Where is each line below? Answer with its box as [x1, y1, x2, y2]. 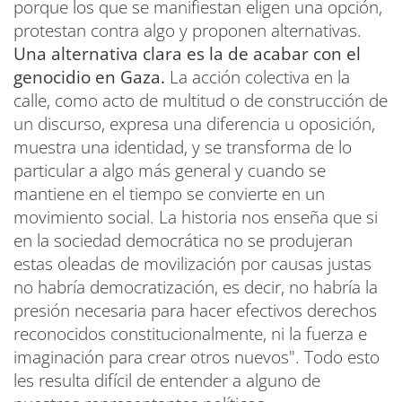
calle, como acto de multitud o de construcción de [13, 89, 388, 112]
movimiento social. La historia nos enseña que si [13, 205, 378, 229]
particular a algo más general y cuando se [13, 159, 326, 182]
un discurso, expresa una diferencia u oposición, [13, 112, 375, 135]
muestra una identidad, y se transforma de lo [13, 135, 352, 159]
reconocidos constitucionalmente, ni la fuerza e [13, 322, 367, 345]
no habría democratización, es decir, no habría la [13, 275, 378, 299]
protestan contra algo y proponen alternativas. [13, 19, 362, 42]
